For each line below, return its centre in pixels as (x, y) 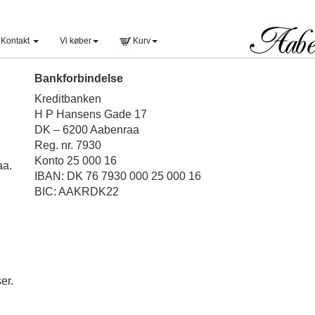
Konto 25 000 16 (77, 161)
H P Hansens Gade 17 (91, 114)
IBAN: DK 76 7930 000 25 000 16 (118, 176)
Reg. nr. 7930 (68, 145)
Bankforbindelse (79, 78)
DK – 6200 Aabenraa (87, 130)
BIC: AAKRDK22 (77, 192)
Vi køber (76, 41)
